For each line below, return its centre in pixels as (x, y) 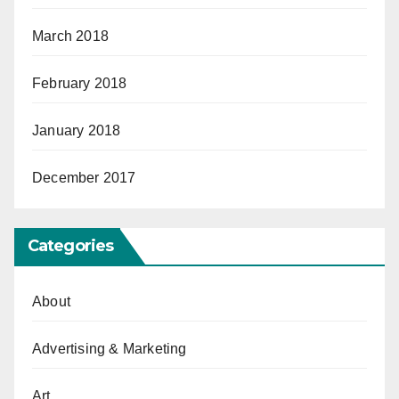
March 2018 (70, 37)
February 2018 (80, 84)
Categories (70, 246)
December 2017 (84, 178)
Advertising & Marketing (110, 349)
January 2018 (77, 131)
